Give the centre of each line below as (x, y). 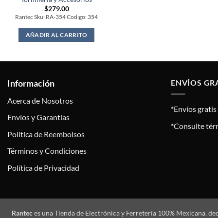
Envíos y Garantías (38, 117)
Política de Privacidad (43, 168)
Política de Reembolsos (46, 134)
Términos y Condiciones (47, 151)
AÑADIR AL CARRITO (56, 35)
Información (31, 83)
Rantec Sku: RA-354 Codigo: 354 (57, 17)
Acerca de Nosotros (40, 100)
